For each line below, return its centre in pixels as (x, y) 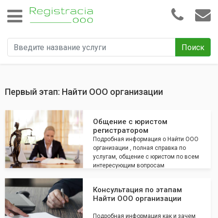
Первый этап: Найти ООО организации (85, 92)
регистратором (121, 130)
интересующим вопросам (129, 165)
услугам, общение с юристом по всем (146, 157)
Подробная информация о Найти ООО (146, 139)
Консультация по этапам (137, 190)
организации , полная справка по (139, 148)
